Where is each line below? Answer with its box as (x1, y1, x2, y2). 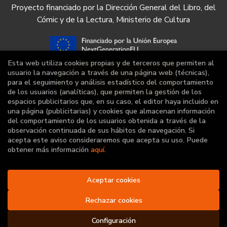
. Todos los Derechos (126, 175, 203, 186)
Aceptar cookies (87, 175, 140, 185)
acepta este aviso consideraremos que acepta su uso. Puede (8, 135, 208, 145)
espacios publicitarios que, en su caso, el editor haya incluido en (8, 96, 218, 106)
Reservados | (58, 187, 107, 198)
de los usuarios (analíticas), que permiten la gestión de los (8, 87, 202, 97)
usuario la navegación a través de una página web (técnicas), (8, 67, 209, 78)
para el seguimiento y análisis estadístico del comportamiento (8, 77, 213, 87)
